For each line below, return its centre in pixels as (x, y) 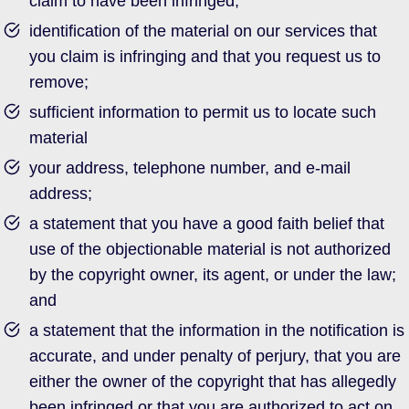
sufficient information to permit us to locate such (202, 112)
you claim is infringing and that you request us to (204, 57)
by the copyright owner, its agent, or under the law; (212, 275)
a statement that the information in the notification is (216, 330)
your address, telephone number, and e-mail (189, 168)
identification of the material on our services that (203, 31)
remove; (58, 82)
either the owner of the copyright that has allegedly (212, 382)
